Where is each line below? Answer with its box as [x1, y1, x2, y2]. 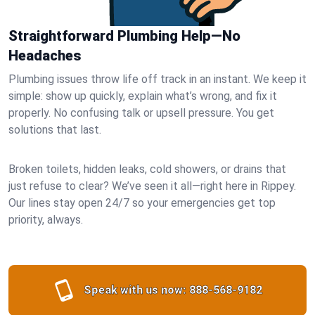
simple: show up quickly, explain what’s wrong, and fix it [8, 89, 277, 103]
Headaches [8, 47, 81, 64]
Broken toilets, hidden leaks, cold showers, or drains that [8, 162, 286, 176]
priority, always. [8, 213, 83, 226]
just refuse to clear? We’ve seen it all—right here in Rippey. [8, 179, 296, 193]
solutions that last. [8, 123, 101, 136]
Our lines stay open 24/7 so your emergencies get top [8, 196, 276, 210]
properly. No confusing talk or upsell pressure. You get [8, 106, 274, 120]
